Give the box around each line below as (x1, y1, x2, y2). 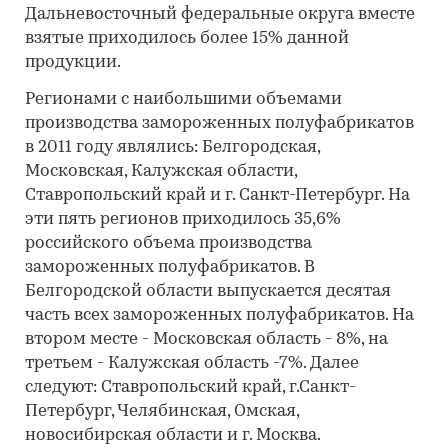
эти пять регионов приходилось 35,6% (25, 211, 341, 228)
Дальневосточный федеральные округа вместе (25, 6, 415, 23)
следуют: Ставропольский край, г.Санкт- (25, 379, 356, 396)
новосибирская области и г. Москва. (25, 427, 321, 444)
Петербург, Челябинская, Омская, (25, 403, 299, 420)
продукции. (25, 54, 121, 71)
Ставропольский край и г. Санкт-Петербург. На (25, 187, 410, 204)
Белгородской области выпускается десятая (25, 283, 391, 300)
